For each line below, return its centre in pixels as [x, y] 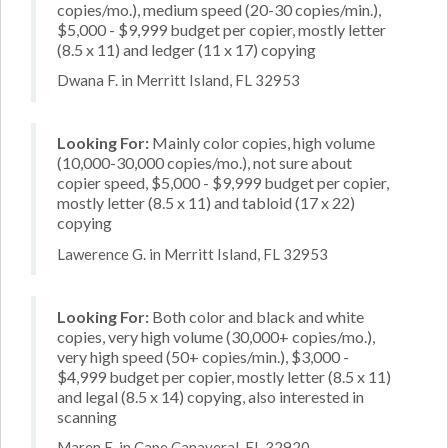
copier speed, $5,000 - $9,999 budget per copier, [223, 182]
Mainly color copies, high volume [262, 142]
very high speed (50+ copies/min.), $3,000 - [203, 356]
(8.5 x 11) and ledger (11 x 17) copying [186, 49]
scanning [87, 416]
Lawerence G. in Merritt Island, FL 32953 [192, 253]
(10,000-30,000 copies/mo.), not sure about [204, 162]
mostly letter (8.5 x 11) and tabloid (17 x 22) [206, 202]
